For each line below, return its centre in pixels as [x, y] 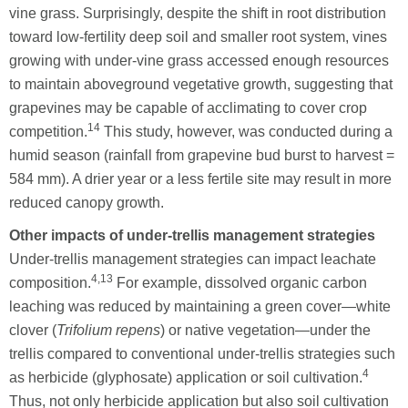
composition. [50, 282]
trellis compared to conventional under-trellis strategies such [202, 353]
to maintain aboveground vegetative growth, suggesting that [201, 84]
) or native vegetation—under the [265, 330]
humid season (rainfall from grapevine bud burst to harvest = [202, 155]
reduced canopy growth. [87, 202]
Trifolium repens [108, 330]
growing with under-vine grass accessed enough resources [199, 60]
